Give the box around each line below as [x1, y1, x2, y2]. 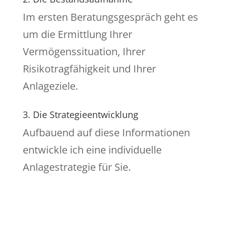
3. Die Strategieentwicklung [22, 108, 138, 121]
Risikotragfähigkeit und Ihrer [22, 62, 156, 76]
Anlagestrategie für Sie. [22, 160, 131, 174]
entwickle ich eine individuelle [22, 143, 162, 157]
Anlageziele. [22, 79, 78, 93]
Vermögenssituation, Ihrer [22, 45, 145, 59]
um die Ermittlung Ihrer [22, 27, 132, 42]
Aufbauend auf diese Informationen [22, 126, 190, 140]
